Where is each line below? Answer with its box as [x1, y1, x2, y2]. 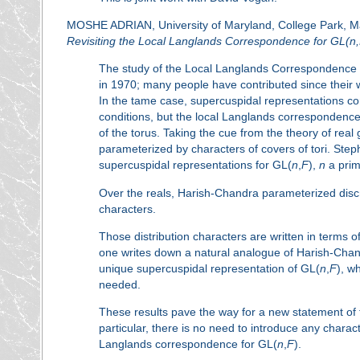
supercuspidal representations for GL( [98, 158, 292, 172]
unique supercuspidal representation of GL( [98, 262, 320, 276]
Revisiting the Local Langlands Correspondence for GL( [66, 34, 350, 47]
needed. [98, 278, 141, 292]
